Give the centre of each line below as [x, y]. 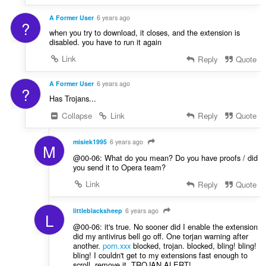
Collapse [76, 116]
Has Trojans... [72, 99]
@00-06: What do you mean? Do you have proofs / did [165, 158]
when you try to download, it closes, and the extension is [144, 32]
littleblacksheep [97, 210]
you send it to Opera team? [119, 167]
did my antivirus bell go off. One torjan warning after [160, 236]
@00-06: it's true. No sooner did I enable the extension [165, 226]
